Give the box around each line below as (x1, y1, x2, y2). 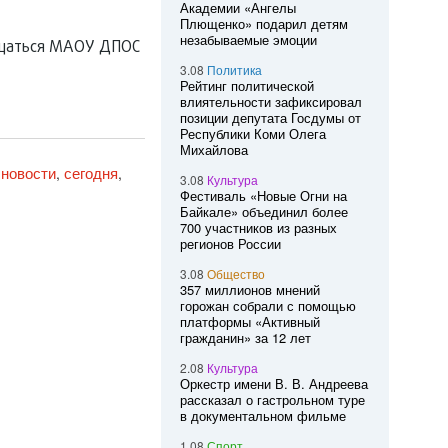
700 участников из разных (179, 218, 337, 237)
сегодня (64, 162, 118, 183)
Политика (206, 61, 262, 78)
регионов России (179, 234, 281, 253)
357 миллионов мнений (179, 280, 320, 299)
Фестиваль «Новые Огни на (179, 186, 347, 205)
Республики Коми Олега (179, 124, 326, 143)
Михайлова (179, 140, 248, 159)
